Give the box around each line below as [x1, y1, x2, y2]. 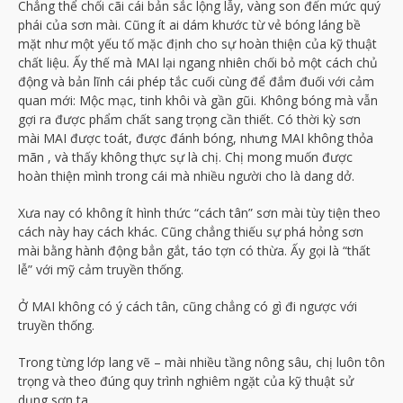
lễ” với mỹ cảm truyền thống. [18, 260, 184, 278]
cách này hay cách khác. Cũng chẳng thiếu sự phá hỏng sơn [18, 222, 363, 240]
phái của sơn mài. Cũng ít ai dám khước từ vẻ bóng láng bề [18, 15, 361, 33]
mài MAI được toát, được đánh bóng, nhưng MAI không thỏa [18, 129, 373, 147]
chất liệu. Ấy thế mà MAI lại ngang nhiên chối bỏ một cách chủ [18, 53, 378, 71]
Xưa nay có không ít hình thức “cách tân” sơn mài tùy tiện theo [18, 203, 381, 221]
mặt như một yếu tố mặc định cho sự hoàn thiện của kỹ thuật [18, 34, 377, 52]
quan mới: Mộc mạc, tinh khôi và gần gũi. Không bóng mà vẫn [18, 91, 378, 109]
